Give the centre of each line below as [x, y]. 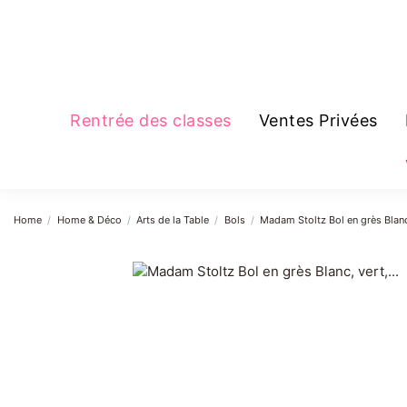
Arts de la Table [173, 220]
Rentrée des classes [151, 121]
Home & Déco [89, 220]
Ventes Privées [318, 121]
